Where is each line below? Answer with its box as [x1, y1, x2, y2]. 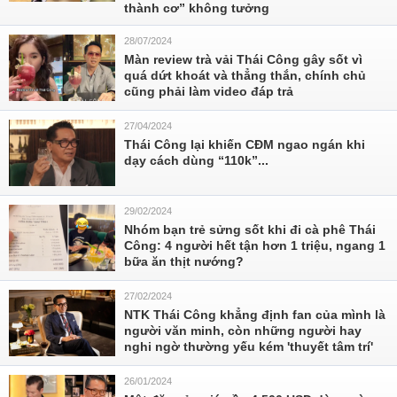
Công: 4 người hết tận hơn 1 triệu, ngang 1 [124, 238, 385, 253]
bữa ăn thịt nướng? [124, 254, 244, 269]
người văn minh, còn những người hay [124, 323, 362, 338]
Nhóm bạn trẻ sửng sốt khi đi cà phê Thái [124, 222, 376, 237]
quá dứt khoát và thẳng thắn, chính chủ [124, 68, 366, 82]
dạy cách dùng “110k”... [124, 153, 269, 167]
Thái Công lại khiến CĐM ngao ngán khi [124, 137, 365, 152]
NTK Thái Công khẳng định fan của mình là [124, 307, 385, 322]
